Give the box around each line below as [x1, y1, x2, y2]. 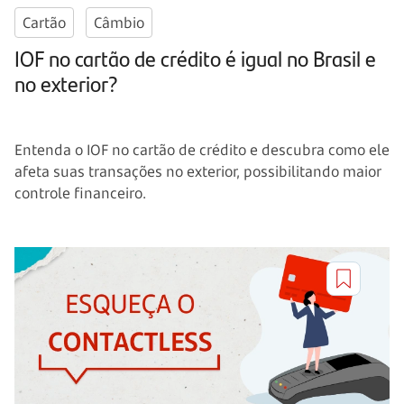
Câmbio [94, 13, 144, 33]
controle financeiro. [14, 183, 146, 204]
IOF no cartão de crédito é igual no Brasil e [14, 42, 376, 74]
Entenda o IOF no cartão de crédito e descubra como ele [14, 140, 390, 161]
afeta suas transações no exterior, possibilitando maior [14, 161, 381, 182]
